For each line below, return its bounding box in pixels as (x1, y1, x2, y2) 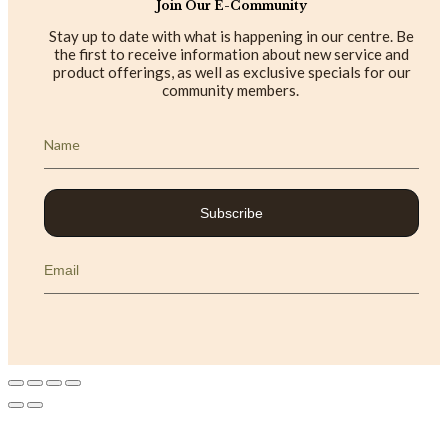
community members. (161, 81, 302, 100)
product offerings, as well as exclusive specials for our (52, 63, 411, 82)
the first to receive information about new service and (54, 45, 409, 64)
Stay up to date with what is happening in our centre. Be (49, 27, 414, 46)
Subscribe (200, 205, 263, 222)
